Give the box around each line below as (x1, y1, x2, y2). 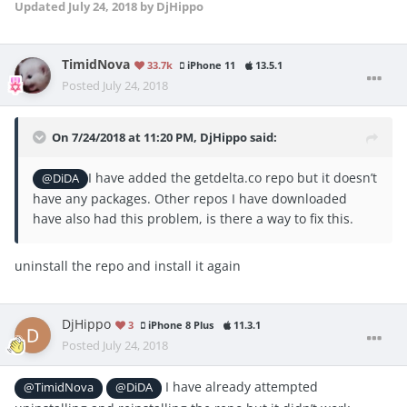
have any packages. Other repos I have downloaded (33, 190, 347, 208)
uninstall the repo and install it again (15, 257, 241, 275)
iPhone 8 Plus (145, 319, 213, 333)
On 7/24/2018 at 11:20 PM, (52, 129, 200, 145)
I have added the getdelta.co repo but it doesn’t (88, 169, 378, 186)
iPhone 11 (184, 59, 235, 72)
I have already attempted (162, 378, 319, 396)
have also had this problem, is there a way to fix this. (33, 210, 353, 228)
